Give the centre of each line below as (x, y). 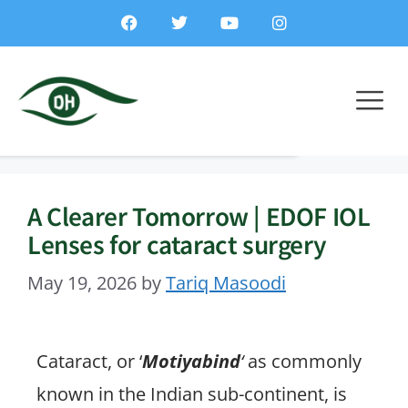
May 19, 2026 (82, 283)
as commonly (302, 361)
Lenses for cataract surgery (177, 244)
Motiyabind (191, 361)
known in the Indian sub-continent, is (192, 394)
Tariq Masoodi (226, 283)
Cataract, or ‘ (89, 361)
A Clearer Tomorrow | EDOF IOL (199, 215)
